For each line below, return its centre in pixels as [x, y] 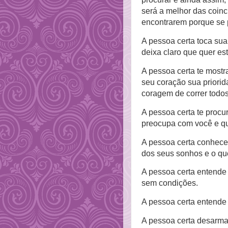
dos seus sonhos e [176, 153]
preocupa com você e [181, 123]
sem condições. [170, 183]
